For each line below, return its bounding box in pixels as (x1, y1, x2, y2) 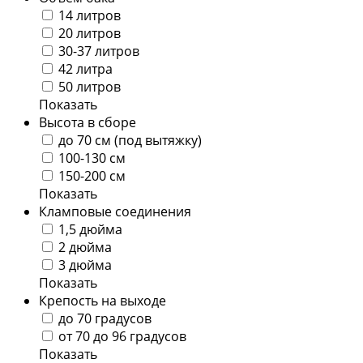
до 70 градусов (58, 309, 152, 327)
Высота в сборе (39, 113, 136, 131)
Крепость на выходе (39, 291, 166, 310)
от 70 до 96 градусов (58, 327, 186, 345)
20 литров (58, 23, 121, 42)
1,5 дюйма (58, 220, 122, 238)
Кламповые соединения (39, 202, 191, 220)
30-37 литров (58, 41, 139, 60)
